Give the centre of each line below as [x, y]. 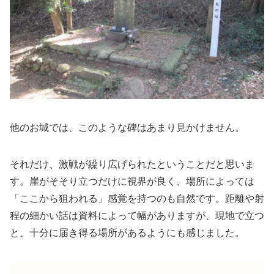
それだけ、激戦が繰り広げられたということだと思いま [132, 163]
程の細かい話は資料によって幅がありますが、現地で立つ [137, 215]
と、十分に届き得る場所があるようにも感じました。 [127, 232]
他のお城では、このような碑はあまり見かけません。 [127, 127]
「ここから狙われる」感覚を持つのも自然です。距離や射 [137, 198]
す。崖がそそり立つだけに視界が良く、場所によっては [132, 180]
